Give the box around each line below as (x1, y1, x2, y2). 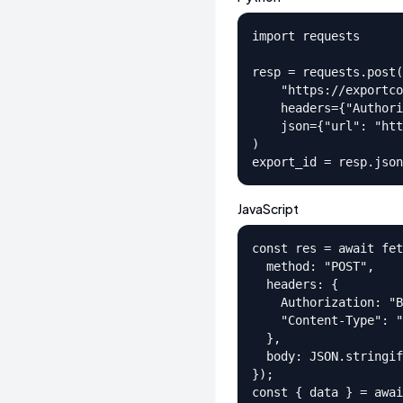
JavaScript (237, 201, 299, 217)
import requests (252, 29, 360, 43)
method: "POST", (252, 259, 374, 273)
